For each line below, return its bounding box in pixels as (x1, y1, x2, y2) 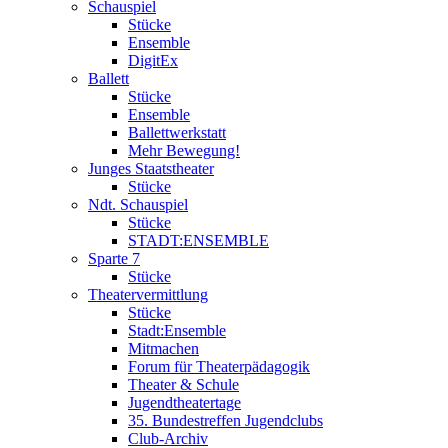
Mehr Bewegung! (128, 141, 240, 159)
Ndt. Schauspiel (88, 195, 188, 213)
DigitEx (128, 51, 178, 69)
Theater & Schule (128, 375, 239, 393)
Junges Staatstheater (88, 159, 214, 177)
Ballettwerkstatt (128, 123, 226, 141)
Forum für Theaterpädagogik (128, 357, 310, 375)
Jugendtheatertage (128, 393, 241, 411)
